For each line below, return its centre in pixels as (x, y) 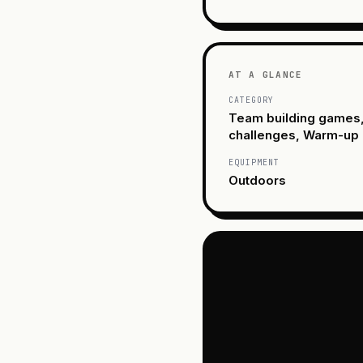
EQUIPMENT (254, 162)
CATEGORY (251, 100)
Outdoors (257, 180)
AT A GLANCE (266, 74)
